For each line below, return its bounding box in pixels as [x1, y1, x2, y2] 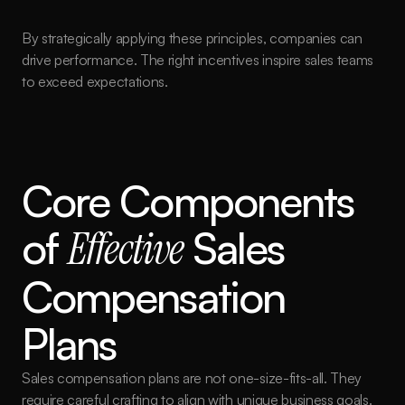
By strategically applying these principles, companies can [22, 29, 363, 47]
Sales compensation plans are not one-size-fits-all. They [22, 369, 363, 387]
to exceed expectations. [22, 72, 168, 90]
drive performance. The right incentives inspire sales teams [22, 51, 374, 69]
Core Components [22, 174, 354, 228]
